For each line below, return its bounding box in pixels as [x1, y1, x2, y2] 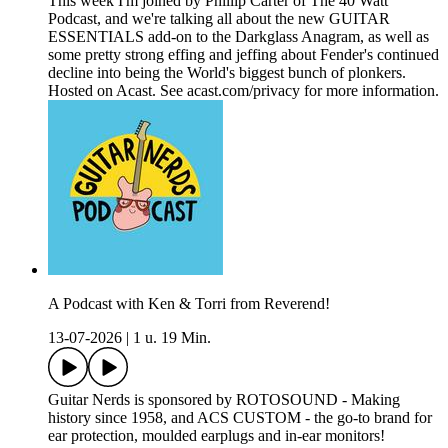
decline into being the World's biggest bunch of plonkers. [48, 64, 406, 82]
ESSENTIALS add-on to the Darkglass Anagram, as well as [48, 28, 429, 46]
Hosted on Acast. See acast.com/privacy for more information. [48, 82, 439, 100]
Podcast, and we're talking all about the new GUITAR [48, 10, 390, 28]
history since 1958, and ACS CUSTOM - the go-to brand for [48, 409, 432, 427]
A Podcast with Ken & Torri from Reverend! [48, 295, 330, 313]
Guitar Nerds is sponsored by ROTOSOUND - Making [48, 391, 400, 409]
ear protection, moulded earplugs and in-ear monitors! [48, 427, 385, 445]
